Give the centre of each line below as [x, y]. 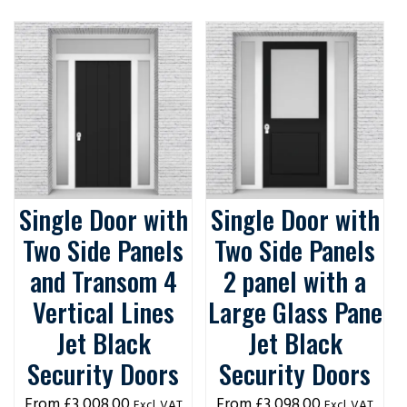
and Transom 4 [103, 280]
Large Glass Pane [295, 311]
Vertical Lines [103, 311]
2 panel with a [295, 280]
